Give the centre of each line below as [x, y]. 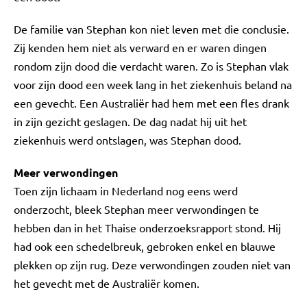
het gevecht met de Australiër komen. [107, 283]
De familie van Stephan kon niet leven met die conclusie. [151, 29]
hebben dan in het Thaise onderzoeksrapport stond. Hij [147, 228]
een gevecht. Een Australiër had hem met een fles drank [151, 103]
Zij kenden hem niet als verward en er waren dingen [140, 47]
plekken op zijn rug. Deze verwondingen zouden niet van [152, 265]
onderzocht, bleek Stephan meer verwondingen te [136, 209]
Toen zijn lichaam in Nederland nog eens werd [126, 191]
